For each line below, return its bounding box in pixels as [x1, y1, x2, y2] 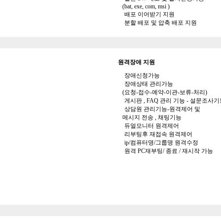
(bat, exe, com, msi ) [118, 3, 170, 10]
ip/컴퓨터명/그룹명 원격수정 [123, 139, 198, 146]
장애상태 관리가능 [123, 80, 173, 87]
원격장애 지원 [118, 59, 155, 66]
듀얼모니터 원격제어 [123, 122, 179, 129]
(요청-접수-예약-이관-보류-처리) [118, 89, 207, 96]
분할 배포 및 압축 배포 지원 [123, 19, 197, 26]
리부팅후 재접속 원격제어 [123, 131, 192, 138]
